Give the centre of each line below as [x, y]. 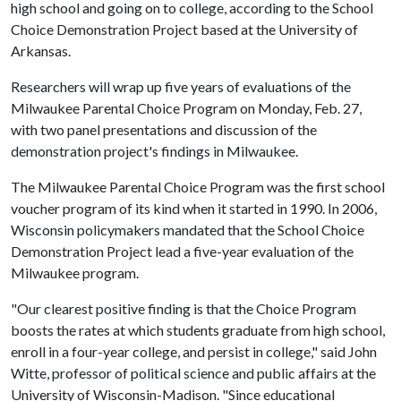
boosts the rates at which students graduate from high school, [198, 330]
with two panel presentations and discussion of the [164, 129]
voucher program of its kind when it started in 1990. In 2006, [194, 208]
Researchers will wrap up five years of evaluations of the [181, 86]
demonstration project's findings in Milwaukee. [154, 151]
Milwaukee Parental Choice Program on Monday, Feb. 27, [186, 108]
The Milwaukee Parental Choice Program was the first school [198, 187]
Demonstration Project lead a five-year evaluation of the [182, 251]
